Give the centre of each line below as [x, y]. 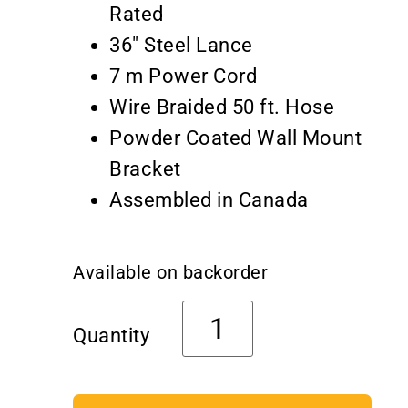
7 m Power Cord [183, 76]
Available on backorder [170, 272]
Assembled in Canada [209, 200]
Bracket [145, 169]
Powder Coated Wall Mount [235, 138]
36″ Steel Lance [181, 46]
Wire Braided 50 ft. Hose [222, 107]
